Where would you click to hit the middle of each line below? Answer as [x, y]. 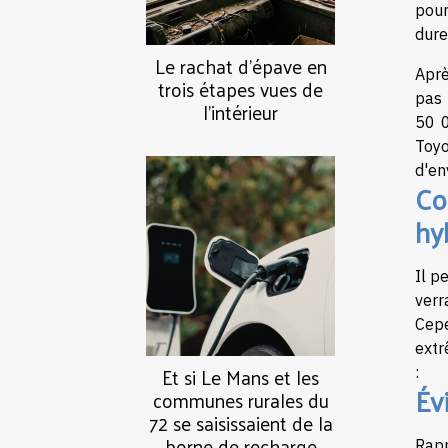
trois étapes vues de [240, 89]
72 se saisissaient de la [240, 423]
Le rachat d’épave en [240, 66]
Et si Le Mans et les [240, 377]
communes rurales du [240, 400]
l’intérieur [240, 112]
